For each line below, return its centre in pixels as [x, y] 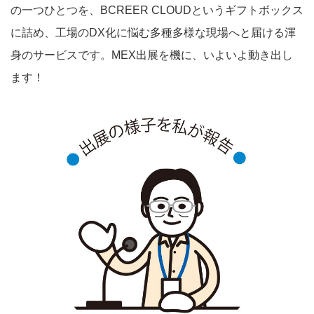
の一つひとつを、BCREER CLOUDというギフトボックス [157, 11]
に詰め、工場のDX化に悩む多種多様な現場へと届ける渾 [153, 33]
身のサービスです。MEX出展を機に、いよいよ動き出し [152, 55]
